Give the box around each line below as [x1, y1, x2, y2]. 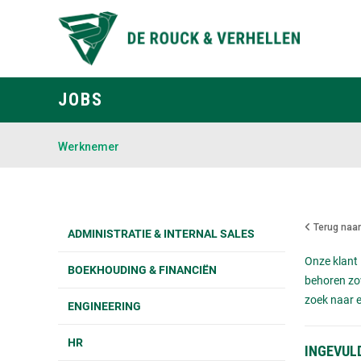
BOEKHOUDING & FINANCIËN [68, 261, 217, 277]
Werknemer [58, 139, 119, 153]
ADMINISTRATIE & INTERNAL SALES [68, 225, 255, 241]
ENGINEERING [68, 297, 141, 313]
